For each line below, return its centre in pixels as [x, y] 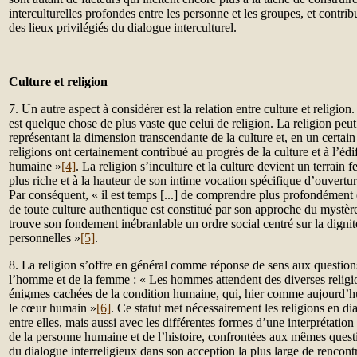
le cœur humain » [53, 308]
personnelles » [45, 238]
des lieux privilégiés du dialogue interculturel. [123, 27]
